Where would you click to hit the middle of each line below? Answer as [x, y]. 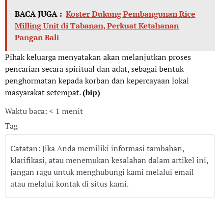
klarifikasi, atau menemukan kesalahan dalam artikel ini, [109, 160]
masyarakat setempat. [44, 92]
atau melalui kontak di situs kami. [69, 184]
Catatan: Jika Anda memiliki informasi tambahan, [97, 149]
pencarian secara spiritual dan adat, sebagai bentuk [94, 69]
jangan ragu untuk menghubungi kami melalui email [102, 172]
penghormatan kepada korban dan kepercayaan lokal [97, 80]
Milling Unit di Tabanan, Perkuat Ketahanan [97, 25]
